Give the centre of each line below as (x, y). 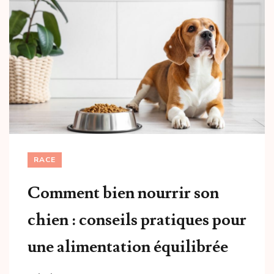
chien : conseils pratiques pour (137, 220)
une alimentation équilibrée (128, 246)
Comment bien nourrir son (123, 193)
